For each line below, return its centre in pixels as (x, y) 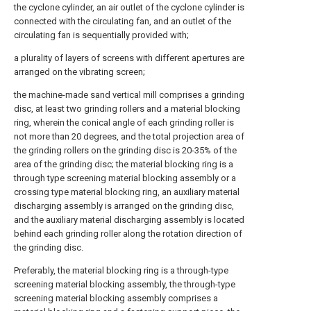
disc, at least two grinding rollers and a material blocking (127, 109)
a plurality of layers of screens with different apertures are (129, 58)
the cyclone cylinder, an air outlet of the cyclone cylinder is (129, 7)
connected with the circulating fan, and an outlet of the (123, 21)
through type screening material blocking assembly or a (125, 178)
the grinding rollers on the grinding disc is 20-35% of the (125, 150)
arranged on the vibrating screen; (79, 72)
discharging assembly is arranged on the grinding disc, (124, 206)
